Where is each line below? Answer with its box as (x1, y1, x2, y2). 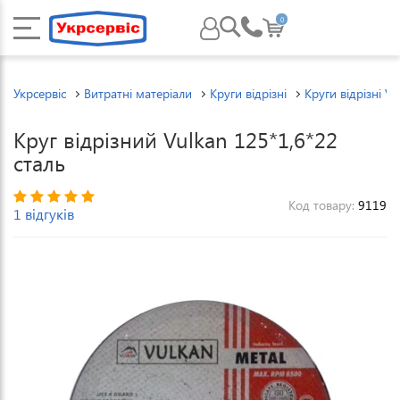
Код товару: (288, 196, 358, 213)
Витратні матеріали (84, 85, 192, 102)
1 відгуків (13, 204, 74, 223)
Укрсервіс (13, 85, 66, 102)
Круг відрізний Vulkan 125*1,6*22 (13, 125, 337, 154)
